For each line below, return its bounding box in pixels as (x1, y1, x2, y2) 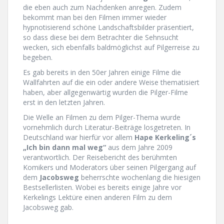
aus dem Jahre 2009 (106, 142, 172, 152)
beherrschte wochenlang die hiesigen (79, 172, 200, 182)
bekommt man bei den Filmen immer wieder (23, 12, 166, 22)
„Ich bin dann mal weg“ (23, 142, 106, 152)
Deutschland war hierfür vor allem (23, 132, 134, 142)
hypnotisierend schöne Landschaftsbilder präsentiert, (23, 22, 194, 32)
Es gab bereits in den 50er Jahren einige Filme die (23, 67, 181, 77)
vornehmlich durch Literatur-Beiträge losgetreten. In (23, 122, 190, 132)
